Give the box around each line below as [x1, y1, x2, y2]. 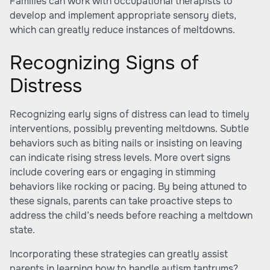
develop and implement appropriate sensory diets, [10, 9, 236, 22]
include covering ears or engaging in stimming [10, 166, 216, 178]
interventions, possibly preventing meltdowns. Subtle [10, 122, 249, 135]
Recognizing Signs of [10, 51, 199, 75]
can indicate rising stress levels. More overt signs [10, 151, 230, 164]
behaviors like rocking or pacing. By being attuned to [10, 180, 247, 193]
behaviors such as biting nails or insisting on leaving [10, 137, 242, 149]
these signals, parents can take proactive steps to [10, 195, 233, 207]
